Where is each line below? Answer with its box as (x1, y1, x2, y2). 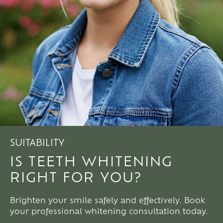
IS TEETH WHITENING (10, 151, 173, 169)
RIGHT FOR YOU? (10, 167, 141, 185)
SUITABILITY (10, 135, 65, 148)
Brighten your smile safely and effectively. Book (10, 194, 205, 205)
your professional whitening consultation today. (10, 205, 208, 216)
